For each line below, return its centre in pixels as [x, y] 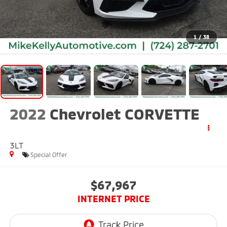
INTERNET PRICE [113, 199]
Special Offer [49, 154]
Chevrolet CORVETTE [124, 113]
